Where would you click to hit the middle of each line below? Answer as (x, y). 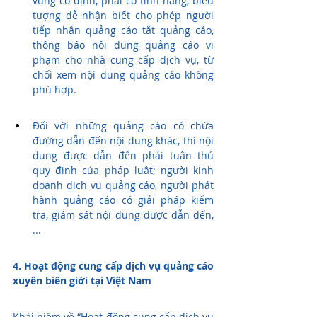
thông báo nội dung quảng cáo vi (123, 45)
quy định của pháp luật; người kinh (123, 171)
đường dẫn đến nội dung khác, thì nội (123, 141)
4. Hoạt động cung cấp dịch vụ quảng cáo (113, 266)
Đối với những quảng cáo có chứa (123, 126)
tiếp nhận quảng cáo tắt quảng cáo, (123, 30)
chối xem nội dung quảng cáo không (123, 75)
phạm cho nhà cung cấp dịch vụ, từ (123, 60)
